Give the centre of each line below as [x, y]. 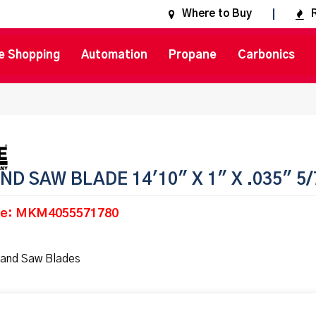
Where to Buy [217, 14]
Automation [114, 55]
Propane [193, 55]
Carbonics [266, 55]
